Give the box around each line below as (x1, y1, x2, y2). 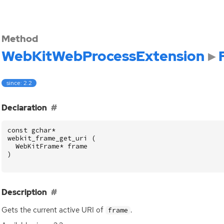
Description (1, 186, 47, 197)
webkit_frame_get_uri (7, 133, 88, 142)
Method (1, 32, 38, 45)
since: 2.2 (6, 78, 32, 87)
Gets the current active (1, 204, 82, 215)
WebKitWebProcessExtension (1, 46, 205, 65)
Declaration (1, 102, 47, 113)
